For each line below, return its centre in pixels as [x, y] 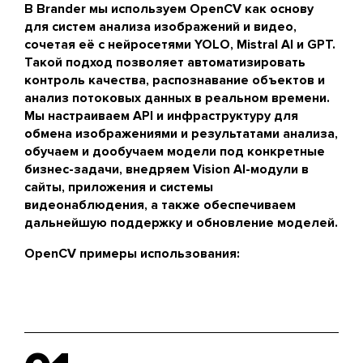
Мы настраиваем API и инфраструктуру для [161, 116]
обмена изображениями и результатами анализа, [181, 134]
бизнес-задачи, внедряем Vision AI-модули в [167, 169]
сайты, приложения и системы [119, 187]
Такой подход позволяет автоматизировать [165, 62]
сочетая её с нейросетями [109, 45]
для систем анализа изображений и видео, [160, 27]
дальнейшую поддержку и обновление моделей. [181, 223]
